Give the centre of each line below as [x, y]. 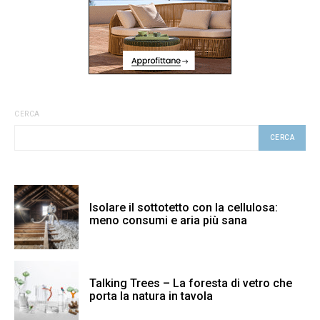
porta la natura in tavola [151, 296]
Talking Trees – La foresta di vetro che [191, 284]
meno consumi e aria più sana [168, 221]
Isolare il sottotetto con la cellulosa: [184, 208]
